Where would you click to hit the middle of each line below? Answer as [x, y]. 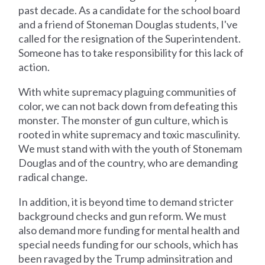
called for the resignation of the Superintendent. [130, 38]
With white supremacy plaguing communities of [128, 91]
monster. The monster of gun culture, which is [124, 120]
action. [34, 67]
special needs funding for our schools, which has [129, 244]
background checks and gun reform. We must [123, 216]
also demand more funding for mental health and [129, 230]
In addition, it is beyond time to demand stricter [126, 201]
